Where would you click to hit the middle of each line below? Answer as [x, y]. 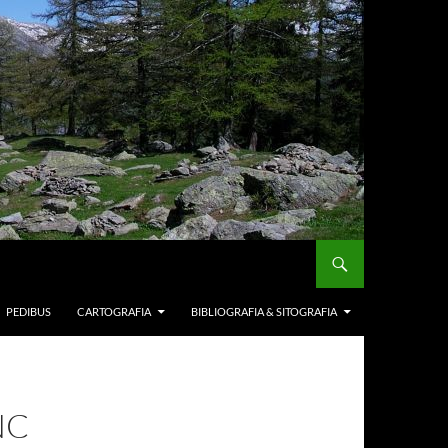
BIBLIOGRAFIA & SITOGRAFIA [264, 311]
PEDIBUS [28, 311]
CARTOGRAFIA [114, 311]
